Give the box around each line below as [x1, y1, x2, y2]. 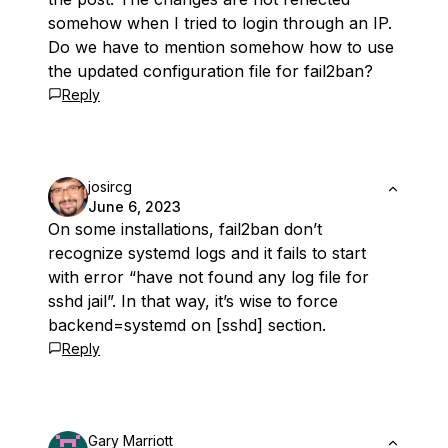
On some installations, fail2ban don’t [48, 219, 322, 240]
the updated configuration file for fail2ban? [48, 61, 373, 82]
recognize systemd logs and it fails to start [48, 243, 366, 264]
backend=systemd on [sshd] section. [48, 315, 326, 336]
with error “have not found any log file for [48, 267, 369, 288]
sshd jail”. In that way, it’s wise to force [48, 291, 338, 312]
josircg [88, 178, 132, 196]
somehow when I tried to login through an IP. [48, 13, 392, 34]
